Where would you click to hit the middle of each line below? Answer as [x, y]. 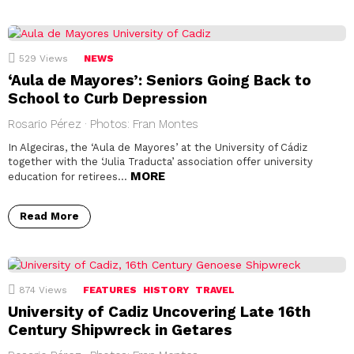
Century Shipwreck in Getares [120, 330]
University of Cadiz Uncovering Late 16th [159, 312]
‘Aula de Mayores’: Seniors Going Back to [160, 81]
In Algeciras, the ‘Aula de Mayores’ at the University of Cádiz [158, 148]
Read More [49, 217]
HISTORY [166, 290]
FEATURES [110, 290]
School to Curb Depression [107, 99]
